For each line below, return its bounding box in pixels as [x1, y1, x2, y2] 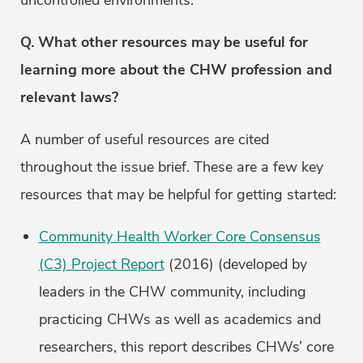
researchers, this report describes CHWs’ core [38, 337, 334, 357]
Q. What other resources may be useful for [20, 32, 308, 53]
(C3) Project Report [38, 254, 164, 275]
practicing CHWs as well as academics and [38, 310, 321, 330]
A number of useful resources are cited [20, 130, 269, 150]
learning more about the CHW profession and [20, 60, 332, 80]
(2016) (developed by [164, 254, 307, 275]
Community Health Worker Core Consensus [38, 227, 321, 247]
